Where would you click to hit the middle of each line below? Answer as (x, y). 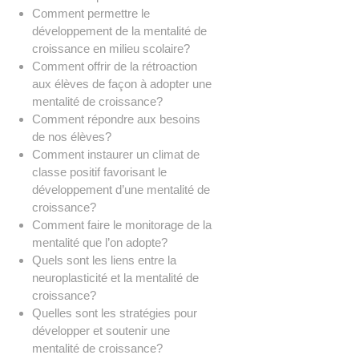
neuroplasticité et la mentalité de (115, 278)
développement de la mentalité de (119, 31)
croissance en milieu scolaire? (111, 49)
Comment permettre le (91, 14)
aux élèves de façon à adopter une (122, 84)
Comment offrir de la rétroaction (115, 67)
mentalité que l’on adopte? (100, 243)
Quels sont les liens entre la (104, 260)
